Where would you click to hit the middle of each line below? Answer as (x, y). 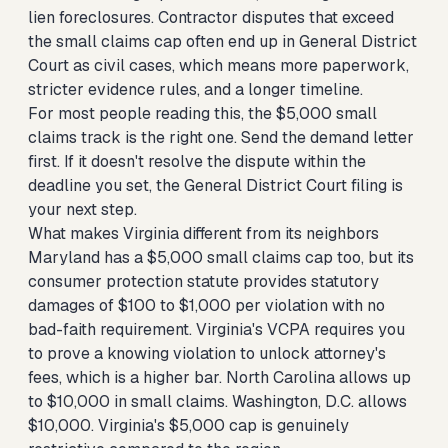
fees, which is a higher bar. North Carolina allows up (219, 377)
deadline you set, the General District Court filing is (215, 185)
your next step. (82, 209)
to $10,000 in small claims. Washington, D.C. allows (217, 401)
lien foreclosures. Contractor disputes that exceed (211, 17)
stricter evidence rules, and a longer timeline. (195, 89)
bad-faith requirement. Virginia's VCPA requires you (216, 329)
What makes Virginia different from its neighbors (203, 233)
